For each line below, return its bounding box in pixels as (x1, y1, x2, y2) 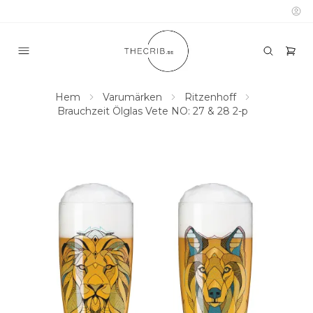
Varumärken (102, 91, 162, 103)
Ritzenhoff (184, 91, 236, 103)
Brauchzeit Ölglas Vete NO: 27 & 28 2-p (57, 105, 248, 117)
